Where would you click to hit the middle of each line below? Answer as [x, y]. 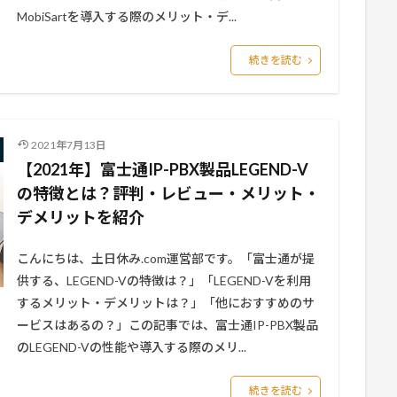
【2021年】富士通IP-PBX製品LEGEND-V [163, 169]
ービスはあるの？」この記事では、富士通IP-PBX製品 [167, 325]
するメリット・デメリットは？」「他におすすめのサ [166, 303]
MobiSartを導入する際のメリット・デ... [127, 16]
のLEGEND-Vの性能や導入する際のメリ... [132, 347]
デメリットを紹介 [81, 217]
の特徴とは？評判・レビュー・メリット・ [168, 193]
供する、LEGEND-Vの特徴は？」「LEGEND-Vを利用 [164, 280]
